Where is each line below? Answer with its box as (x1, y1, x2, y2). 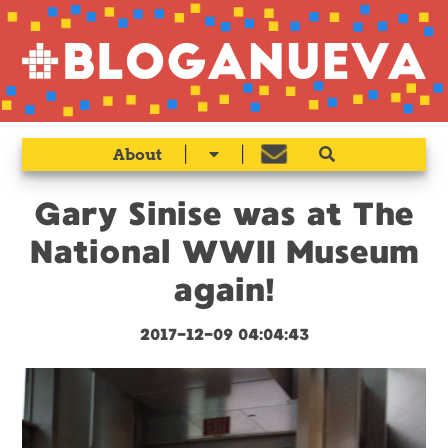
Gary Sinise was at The (34, 194, 414, 235)
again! (173, 270, 275, 311)
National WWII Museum (29, 232, 419, 273)
